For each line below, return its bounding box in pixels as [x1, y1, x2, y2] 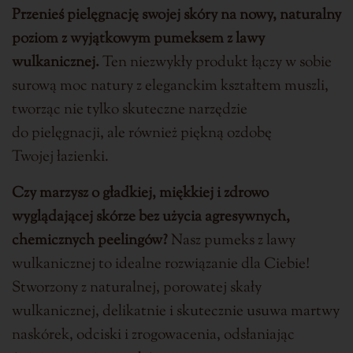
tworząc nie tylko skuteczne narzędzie [12, 98, 247, 121]
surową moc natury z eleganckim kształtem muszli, [12, 75, 329, 97]
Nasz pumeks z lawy [168, 229, 295, 251]
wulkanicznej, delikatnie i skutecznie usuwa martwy [12, 300, 340, 322]
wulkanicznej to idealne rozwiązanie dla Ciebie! [12, 253, 310, 275]
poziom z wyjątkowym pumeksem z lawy [12, 28, 265, 50]
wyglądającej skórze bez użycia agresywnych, [12, 206, 290, 228]
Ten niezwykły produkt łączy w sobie [99, 51, 332, 73]
